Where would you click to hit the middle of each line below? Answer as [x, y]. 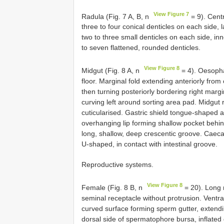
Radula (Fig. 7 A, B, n [116, 16]
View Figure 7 [171, 14]
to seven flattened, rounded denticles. [141, 48]
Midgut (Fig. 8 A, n [111, 70]
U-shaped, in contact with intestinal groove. [149, 144]
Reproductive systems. [117, 164]
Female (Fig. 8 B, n [113, 187]
